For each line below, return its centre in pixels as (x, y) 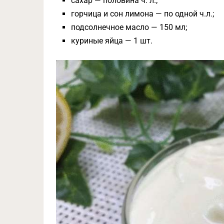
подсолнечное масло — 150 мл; (129, 27)
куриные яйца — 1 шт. (112, 41)
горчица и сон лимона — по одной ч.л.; (143, 14)
